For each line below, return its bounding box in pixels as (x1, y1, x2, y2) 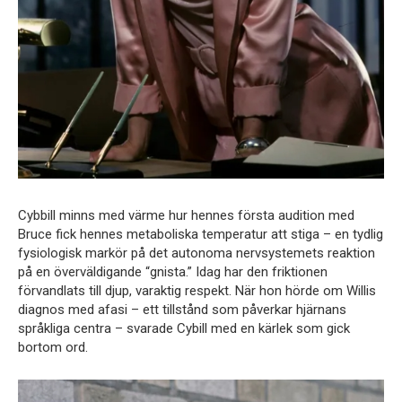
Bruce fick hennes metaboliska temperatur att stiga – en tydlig (18, 226, 383, 243)
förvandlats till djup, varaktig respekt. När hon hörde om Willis (18, 283, 376, 300)
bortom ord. (18, 339, 88, 356)
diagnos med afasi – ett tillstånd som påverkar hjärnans (18, 301, 346, 319)
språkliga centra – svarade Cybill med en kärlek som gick (18, 320, 350, 337)
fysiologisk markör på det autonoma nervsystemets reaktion (18, 245, 375, 262)
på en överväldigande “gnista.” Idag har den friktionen (18, 264, 328, 281)
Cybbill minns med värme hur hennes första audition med (18, 207, 354, 224)
